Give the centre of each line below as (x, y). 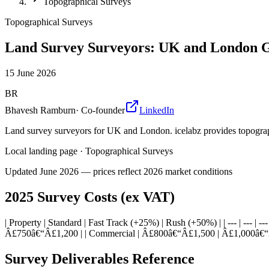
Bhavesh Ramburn (40, 110)
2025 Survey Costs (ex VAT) (90, 197)
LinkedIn (157, 110)
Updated (22, 171)
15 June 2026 (30, 73)
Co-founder (103, 110)
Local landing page (41, 151)
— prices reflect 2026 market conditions (156, 171)
